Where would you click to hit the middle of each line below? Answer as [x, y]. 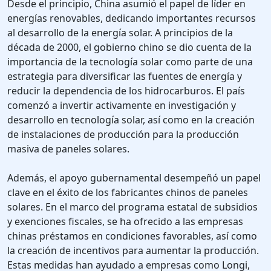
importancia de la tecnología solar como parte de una [130, 62]
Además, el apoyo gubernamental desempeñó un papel [134, 178]
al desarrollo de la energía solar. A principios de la [120, 33]
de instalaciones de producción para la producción [123, 135]
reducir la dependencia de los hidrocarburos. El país [126, 91]
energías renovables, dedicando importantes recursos [132, 18]
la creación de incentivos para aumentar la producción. [133, 251]
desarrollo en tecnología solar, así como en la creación [131, 120]
